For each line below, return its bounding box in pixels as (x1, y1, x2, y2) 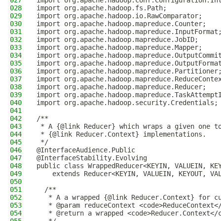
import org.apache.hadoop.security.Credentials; (37, 99, 218, 107)
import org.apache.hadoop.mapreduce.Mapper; (37, 43, 202, 51)
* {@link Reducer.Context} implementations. (37, 130, 206, 138)
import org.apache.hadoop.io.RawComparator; (37, 12, 202, 20)
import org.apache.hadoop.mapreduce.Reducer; (37, 83, 206, 91)
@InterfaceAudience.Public (37, 146, 135, 154)
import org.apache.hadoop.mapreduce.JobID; (37, 36, 198, 43)
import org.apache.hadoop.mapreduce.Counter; (37, 20, 206, 28)
